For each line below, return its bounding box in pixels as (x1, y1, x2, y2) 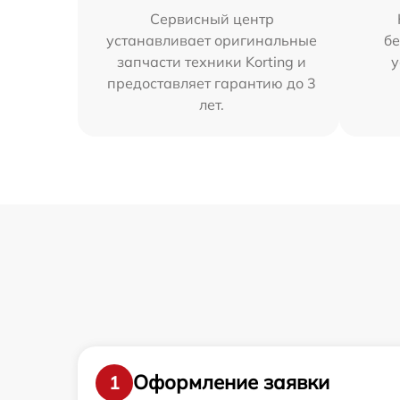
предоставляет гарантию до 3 (107, 73, 317, 92)
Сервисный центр (149, 9, 274, 28)
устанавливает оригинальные (106, 30, 318, 49)
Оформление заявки (133, 370, 329, 395)
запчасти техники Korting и (117, 52, 307, 71)
